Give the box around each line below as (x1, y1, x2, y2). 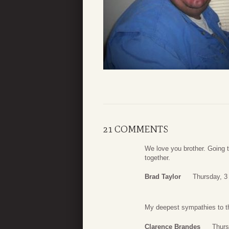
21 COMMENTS (103, 123, 168, 135)
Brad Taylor (145, 173, 181, 181)
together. (145, 153, 170, 162)
